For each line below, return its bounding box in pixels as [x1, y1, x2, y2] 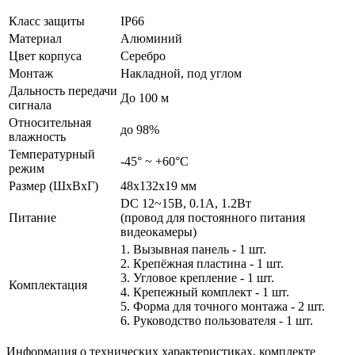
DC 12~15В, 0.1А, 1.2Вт [120, 196, 251, 210]
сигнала [9, 97, 52, 112]
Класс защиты [9, 13, 85, 28]
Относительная [9, 115, 91, 129]
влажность [9, 129, 66, 143]
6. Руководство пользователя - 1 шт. [120, 313, 313, 327]
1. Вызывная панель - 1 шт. [120, 242, 266, 256]
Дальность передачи [9, 83, 117, 97]
